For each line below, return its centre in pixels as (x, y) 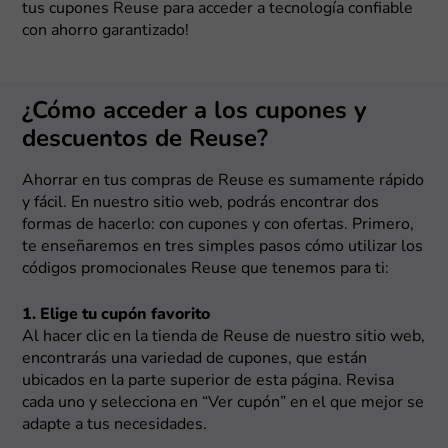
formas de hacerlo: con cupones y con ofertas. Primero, (218, 224)
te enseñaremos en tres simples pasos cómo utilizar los (223, 246)
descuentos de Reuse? (145, 139)
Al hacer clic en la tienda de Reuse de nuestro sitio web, (224, 336)
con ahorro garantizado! (106, 30)
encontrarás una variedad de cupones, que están (195, 358)
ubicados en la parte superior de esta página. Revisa (208, 380)
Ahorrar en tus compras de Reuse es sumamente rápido (223, 180)
